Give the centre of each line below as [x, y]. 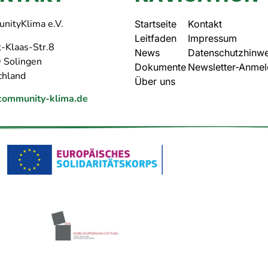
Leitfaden [156, 39]
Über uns [155, 82]
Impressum [212, 39]
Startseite [156, 24]
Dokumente [161, 67]
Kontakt [205, 24]
